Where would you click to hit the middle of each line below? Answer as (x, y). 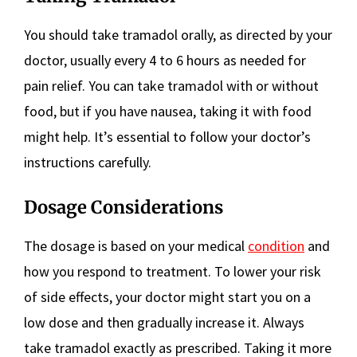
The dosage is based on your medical (136, 246)
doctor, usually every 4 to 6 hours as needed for (165, 61)
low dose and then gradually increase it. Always (164, 323)
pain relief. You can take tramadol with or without (171, 86)
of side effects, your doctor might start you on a (167, 297)
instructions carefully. (88, 163)
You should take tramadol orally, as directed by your (178, 35)
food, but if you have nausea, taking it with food (168, 112)
